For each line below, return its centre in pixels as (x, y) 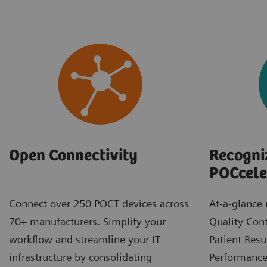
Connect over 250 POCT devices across (99, 204)
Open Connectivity (73, 156)
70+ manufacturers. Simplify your (87, 222)
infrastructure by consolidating (80, 257)
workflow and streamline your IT (85, 240)
